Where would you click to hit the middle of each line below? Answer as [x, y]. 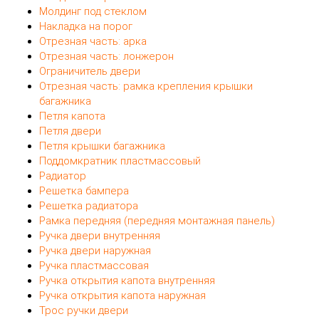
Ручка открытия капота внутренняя [127, 280]
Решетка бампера [84, 190]
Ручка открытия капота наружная [122, 295]
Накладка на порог [86, 26]
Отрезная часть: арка [93, 41]
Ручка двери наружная [95, 250]
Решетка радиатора [89, 205]
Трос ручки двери [84, 310]
